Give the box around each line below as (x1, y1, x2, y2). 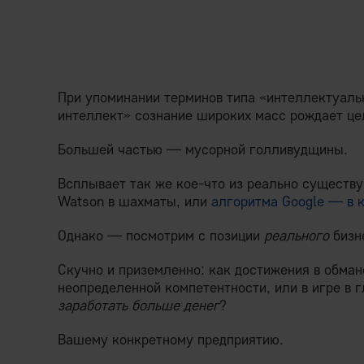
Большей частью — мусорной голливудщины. (58, 140, 348, 158)
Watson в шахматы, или (58, 192, 211, 210)
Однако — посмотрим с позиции (58, 226, 264, 245)
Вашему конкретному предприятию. (58, 330, 284, 349)
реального (264, 226, 329, 245)
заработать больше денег (58, 296, 219, 314)
